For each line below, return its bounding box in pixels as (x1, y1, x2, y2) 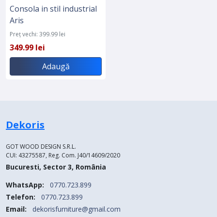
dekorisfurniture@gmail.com (32, 204, 121, 214)
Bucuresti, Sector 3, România (6, 162, 106, 171)
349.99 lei (10, 42, 45, 53)
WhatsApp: (6, 180, 44, 189)
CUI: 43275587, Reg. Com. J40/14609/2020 (6, 151, 120, 159)
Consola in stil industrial (10, 3, 97, 14)
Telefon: (6, 192, 35, 201)
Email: (6, 204, 27, 214)
